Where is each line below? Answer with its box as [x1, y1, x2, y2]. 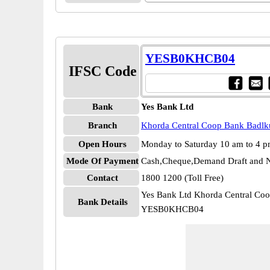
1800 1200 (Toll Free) [141, 173, 224, 183]
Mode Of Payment [66, 156, 139, 166]
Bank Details [77, 197, 128, 207]
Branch [88, 121, 117, 130]
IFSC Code [68, 63, 137, 79]
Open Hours [78, 139, 127, 149]
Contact [87, 173, 118, 183]
